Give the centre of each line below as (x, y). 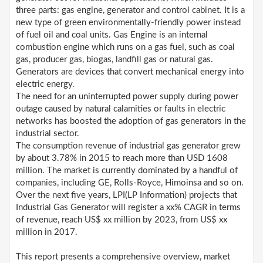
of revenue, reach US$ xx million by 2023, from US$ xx (122, 220)
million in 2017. (47, 232)
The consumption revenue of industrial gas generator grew (128, 146)
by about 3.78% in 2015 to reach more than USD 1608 (122, 159)
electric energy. (45, 85)
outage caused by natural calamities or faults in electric (121, 109)
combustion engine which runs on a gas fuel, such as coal (125, 48)
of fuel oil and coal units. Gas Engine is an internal (112, 35)
